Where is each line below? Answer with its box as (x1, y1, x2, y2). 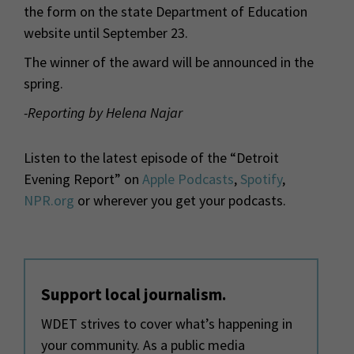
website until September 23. (24, 23, 194, 42)
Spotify (240, 169, 282, 188)
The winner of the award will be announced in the (24, 52, 314, 71)
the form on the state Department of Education (24, 2, 307, 21)
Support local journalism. (41, 283, 226, 305)
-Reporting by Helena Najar (24, 103, 186, 122)
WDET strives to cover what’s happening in (41, 314, 292, 333)
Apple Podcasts (142, 169, 234, 188)
